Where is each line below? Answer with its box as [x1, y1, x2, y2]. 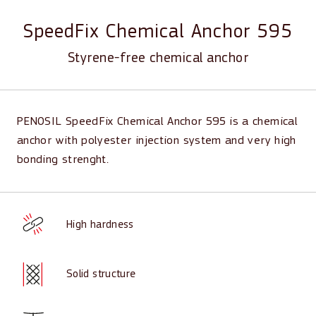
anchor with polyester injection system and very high [17, 135, 296, 147]
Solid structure [66, 268, 136, 280]
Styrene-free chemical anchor [67, 51, 249, 66]
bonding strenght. [17, 154, 113, 166]
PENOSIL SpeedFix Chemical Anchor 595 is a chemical [17, 116, 298, 128]
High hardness [66, 219, 134, 231]
